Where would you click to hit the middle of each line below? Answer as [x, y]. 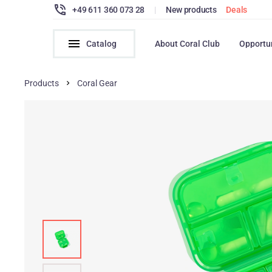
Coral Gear [97, 83]
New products [191, 9]
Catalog [102, 44]
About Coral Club [188, 44]
